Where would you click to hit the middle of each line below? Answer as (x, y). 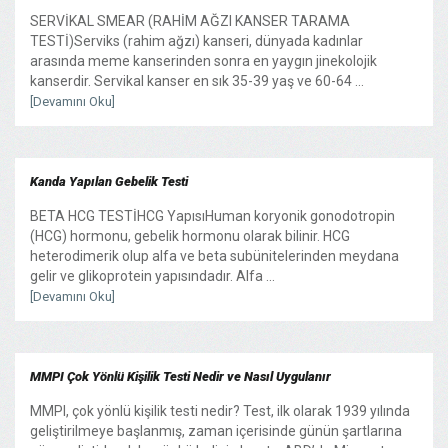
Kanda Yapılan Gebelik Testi (109, 181)
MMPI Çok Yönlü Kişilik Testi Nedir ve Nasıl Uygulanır (180, 376)
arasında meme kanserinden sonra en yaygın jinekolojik (203, 60)
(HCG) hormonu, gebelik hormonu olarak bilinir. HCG (190, 235)
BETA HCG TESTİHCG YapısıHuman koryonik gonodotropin (212, 215)
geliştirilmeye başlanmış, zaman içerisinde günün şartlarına (216, 430)
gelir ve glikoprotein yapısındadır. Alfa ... (152, 275)
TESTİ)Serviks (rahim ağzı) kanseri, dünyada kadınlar (196, 40)
